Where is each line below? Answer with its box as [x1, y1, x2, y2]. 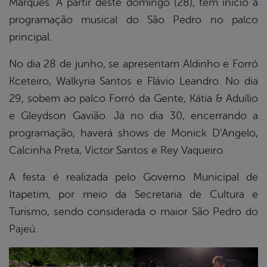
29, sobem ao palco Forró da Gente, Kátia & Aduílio [9, 92, 258, 105]
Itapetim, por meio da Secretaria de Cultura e [9, 188, 258, 201]
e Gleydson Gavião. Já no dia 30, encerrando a [9, 110, 258, 122]
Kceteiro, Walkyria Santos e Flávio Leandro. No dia [9, 75, 258, 88]
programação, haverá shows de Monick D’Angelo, [9, 127, 258, 139]
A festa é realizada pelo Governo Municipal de [9, 171, 258, 184]
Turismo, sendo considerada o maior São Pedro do [9, 206, 258, 218]
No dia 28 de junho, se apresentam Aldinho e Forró [9, 58, 258, 70]
